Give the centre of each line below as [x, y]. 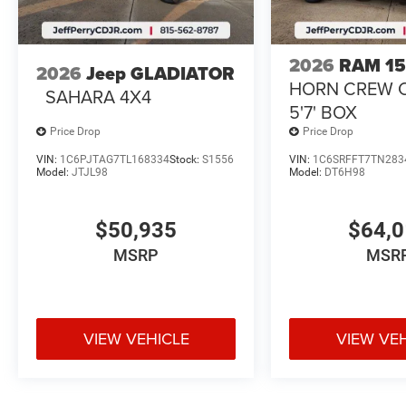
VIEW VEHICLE [136, 338]
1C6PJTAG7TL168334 [115, 159]
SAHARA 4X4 [98, 97]
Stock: [186, 159]
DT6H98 [345, 172]
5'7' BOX [324, 111]
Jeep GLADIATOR [160, 74]
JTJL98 [90, 172]
